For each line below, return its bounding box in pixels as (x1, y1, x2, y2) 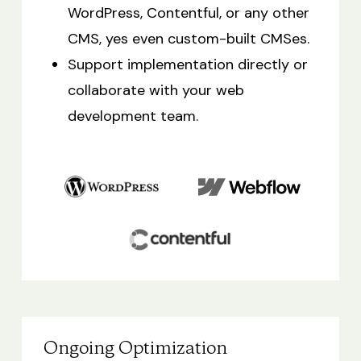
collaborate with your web (67, 80, 244, 100)
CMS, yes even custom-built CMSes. (67, 28, 309, 48)
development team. (67, 106, 198, 126)
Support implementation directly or (67, 54, 308, 74)
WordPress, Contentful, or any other (67, 2, 309, 23)
